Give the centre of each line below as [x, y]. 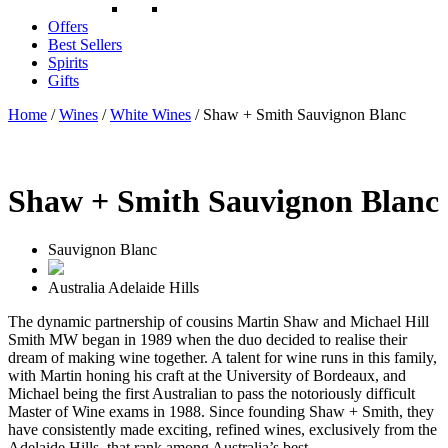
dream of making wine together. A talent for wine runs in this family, [222, 358]
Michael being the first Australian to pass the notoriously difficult [211, 394]
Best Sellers [85, 44]
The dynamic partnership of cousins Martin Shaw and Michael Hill [218, 322]
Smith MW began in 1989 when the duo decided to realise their [207, 340]
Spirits [68, 62]
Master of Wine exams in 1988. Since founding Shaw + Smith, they [221, 412]
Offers [68, 26]
